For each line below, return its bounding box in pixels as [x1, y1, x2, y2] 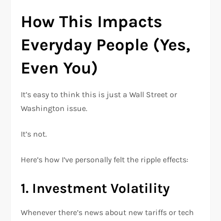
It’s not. [21, 129, 47, 139]
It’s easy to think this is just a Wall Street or [21, 90, 178, 100]
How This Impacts [21, 12, 163, 32]
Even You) [21, 58, 99, 78]
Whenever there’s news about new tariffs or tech [21, 208, 194, 218]
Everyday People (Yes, [21, 35, 191, 55]
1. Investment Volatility [21, 180, 170, 197]
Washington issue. [21, 104, 88, 113]
